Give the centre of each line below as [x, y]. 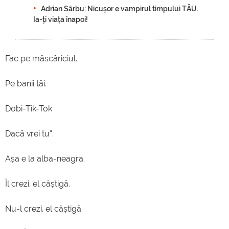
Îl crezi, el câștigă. [38, 184]
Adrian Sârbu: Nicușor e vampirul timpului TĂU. [120, 9]
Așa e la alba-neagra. [45, 159]
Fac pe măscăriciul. [41, 59]
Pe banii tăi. [26, 84]
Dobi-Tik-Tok [29, 109]
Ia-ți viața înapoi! [61, 19]
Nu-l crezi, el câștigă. [44, 209]
